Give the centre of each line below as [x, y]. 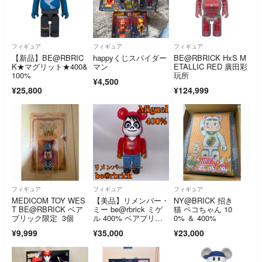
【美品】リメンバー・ [131, 200]
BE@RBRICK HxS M [210, 58]
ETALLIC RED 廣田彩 [211, 67]
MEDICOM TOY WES [49, 200]
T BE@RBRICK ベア [47, 209]
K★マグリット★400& [50, 67]
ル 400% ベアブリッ [127, 218]
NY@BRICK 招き [204, 200]
